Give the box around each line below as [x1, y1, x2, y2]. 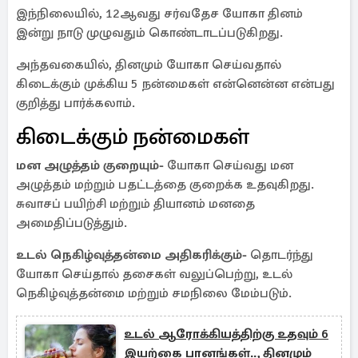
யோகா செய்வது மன [167, 157, 293, 173]
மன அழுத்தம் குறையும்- [16, 157, 167, 173]
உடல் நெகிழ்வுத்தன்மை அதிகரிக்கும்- [16, 247, 250, 263]
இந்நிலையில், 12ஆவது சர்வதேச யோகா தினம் [16, 6, 303, 22]
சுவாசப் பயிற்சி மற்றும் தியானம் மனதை [16, 196, 255, 212]
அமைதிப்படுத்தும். [16, 215, 127, 231]
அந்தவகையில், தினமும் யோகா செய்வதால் [16, 57, 281, 73]
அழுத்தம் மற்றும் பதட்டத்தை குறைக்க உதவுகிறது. [16, 177, 314, 193]
